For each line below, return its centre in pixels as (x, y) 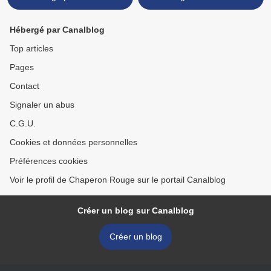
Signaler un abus (42, 105)
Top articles (31, 49)
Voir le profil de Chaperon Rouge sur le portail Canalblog (118, 180)
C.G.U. (23, 124)
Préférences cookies (49, 161)
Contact (24, 86)
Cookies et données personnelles (73, 142)
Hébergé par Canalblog (57, 30)
